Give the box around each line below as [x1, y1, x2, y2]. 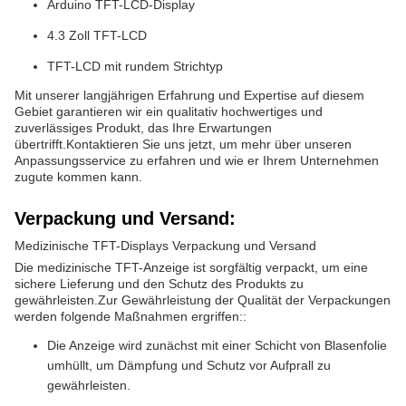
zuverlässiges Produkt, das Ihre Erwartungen [14, 121, 272, 135]
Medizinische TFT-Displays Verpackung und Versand [14, 238, 316, 253]
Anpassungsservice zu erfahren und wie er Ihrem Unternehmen [14, 153, 379, 168]
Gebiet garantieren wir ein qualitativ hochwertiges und [14, 104, 323, 119]
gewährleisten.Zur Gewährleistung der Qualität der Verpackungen [14, 293, 391, 307]
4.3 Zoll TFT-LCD [47, 28, 147, 43]
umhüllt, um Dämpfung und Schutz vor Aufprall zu [47, 358, 331, 372]
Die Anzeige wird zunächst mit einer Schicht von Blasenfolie [47, 338, 387, 353]
